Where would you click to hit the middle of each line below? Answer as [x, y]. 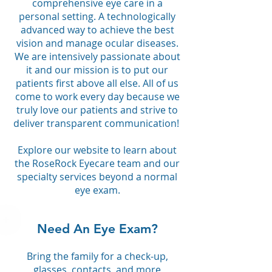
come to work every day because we [97, 97]
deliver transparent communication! [97, 123]
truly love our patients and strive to [97, 110]
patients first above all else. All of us [97, 83]
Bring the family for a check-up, [97, 256]
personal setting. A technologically [97, 16]
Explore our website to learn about [97, 150]
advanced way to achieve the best [97, 30]
